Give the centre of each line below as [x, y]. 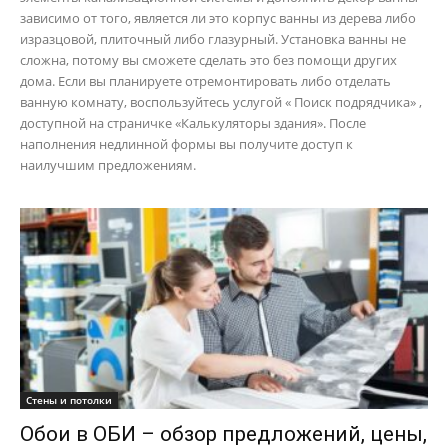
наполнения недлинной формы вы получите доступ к [186, 143]
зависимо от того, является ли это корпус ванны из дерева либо [218, 17]
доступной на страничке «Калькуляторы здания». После [193, 122]
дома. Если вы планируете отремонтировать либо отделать [205, 80]
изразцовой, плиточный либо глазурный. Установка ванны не [213, 38]
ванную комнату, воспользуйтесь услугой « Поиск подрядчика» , [221, 101]
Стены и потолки [69, 400]
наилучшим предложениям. [108, 164]
